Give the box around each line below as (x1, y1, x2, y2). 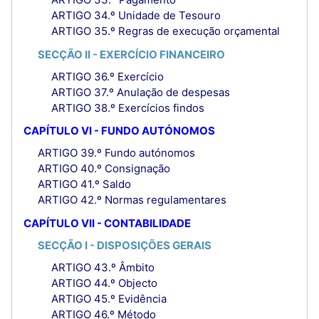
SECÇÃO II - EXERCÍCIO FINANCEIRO (37, 47, 225, 61)
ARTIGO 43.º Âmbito (51, 260, 155, 274)
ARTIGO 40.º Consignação (37, 162, 170, 176)
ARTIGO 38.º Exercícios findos (51, 100, 204, 115)
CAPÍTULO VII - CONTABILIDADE (23, 216, 191, 230)
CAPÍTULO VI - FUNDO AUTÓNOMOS (23, 124, 215, 138)
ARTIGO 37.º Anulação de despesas (51, 85, 230, 99)
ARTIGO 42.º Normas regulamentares (37, 193, 226, 207)
